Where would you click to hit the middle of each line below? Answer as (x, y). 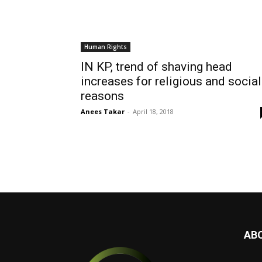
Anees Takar (103, 111)
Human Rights (106, 47)
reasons (102, 96)
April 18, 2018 (153, 111)
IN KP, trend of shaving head (156, 67)
